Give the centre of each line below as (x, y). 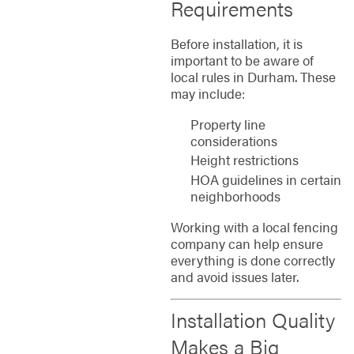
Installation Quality (252, 320)
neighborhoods (235, 196)
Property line (228, 124)
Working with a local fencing (254, 227)
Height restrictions (244, 160)
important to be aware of (242, 60)
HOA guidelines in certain (265, 179)
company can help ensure (247, 244)
